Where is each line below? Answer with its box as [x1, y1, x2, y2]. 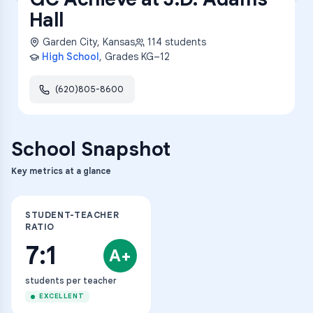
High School [42, 50, 99, 63]
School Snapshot [11, 137, 170, 161]
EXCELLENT [39, 292, 85, 300]
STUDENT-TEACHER [25, 210, 119, 221]
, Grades [99, 50, 141, 63]
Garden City [43, 36, 97, 48]
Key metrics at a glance [11, 166, 111, 176]
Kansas [103, 36, 135, 48]
